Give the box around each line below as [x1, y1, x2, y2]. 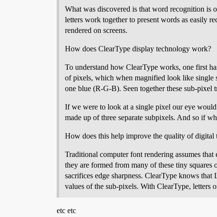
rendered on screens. [65, 26, 127, 34]
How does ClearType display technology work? [65, 45, 211, 53]
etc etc [57, 206, 76, 215]
